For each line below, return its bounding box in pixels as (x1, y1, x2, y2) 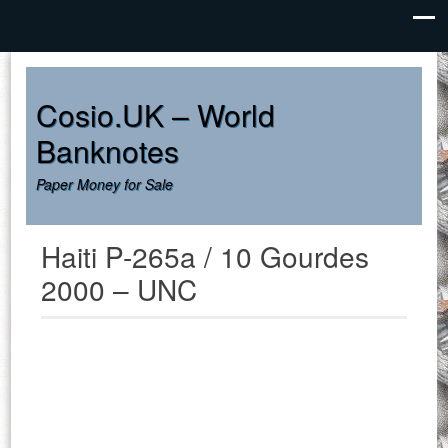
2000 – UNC (41, 269, 198, 309)
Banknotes (36, 129, 180, 172)
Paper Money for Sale (36, 174, 174, 194)
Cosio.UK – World (36, 93, 276, 136)
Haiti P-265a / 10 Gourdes (41, 236, 370, 276)
